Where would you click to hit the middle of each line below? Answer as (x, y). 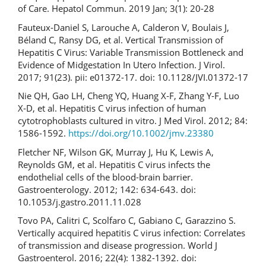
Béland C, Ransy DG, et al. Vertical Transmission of (121, 39)
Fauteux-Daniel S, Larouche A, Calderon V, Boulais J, (123, 27)
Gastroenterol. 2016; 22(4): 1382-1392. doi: (107, 258)
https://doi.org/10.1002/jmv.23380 (141, 133)
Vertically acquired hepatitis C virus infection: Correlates (132, 233)
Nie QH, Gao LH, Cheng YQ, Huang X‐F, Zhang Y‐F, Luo (129, 96)
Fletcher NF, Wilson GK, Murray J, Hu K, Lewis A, (116, 152)
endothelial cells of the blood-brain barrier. (105, 177)
